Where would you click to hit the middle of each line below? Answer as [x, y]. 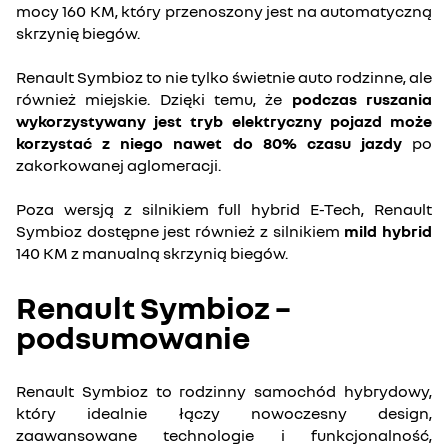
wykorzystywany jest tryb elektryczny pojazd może [224, 121]
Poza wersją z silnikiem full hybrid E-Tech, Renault [224, 209]
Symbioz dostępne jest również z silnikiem [180, 231]
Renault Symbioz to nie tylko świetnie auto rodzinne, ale [224, 77]
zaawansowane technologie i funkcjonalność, [224, 435]
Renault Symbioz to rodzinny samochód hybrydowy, [224, 391]
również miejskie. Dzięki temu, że [154, 99]
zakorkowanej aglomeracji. [118, 165]
